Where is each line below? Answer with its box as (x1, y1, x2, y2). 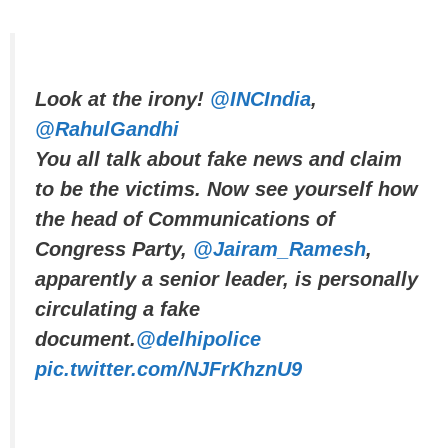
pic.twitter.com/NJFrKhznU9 (35, 357, 302, 380)
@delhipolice (136, 327, 261, 350)
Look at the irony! (35, 87, 210, 110)
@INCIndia (210, 87, 311, 110)
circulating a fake (35, 297, 200, 320)
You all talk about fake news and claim (35, 147, 402, 170)
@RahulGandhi (35, 117, 179, 140)
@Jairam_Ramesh (193, 237, 366, 260)
